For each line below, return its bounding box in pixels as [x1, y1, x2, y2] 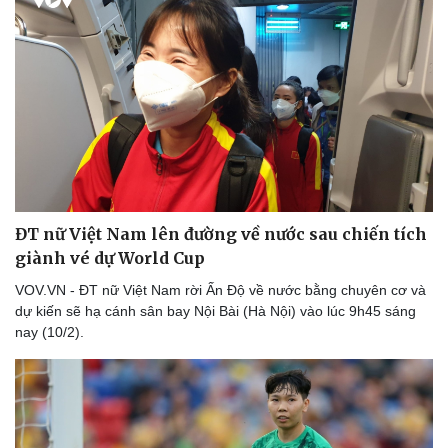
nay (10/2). [15, 323, 84, 340]
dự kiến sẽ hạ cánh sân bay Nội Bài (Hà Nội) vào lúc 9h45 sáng [15, 302, 416, 319]
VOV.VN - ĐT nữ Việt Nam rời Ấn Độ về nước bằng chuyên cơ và [15, 281, 426, 298]
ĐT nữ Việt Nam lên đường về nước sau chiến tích [15, 223, 427, 244]
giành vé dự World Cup [15, 247, 205, 268]
